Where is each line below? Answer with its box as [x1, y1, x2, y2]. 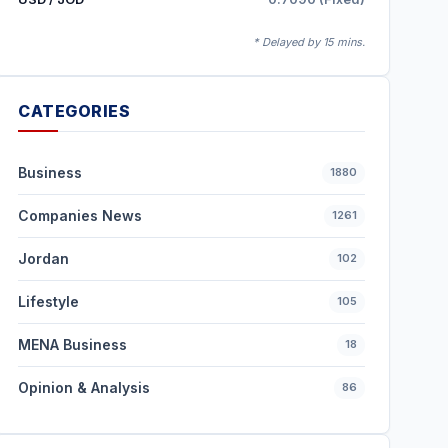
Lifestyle [18, 293, 80, 310]
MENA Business [18, 336, 128, 353]
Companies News [18, 207, 143, 224]
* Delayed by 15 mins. [252, 35, 365, 49]
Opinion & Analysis [18, 379, 151, 396]
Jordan [18, 250, 70, 267]
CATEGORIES [18, 101, 131, 121]
